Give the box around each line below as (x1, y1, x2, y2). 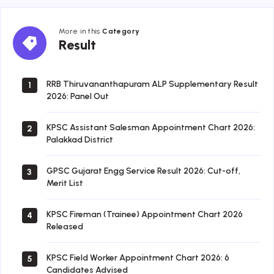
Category (102, 26, 140, 35)
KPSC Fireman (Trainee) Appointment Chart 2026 (46, 209, 243, 220)
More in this (59, 26, 103, 35)
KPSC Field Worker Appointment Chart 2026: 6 (46, 252, 229, 263)
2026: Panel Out (46, 91, 109, 102)
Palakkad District (46, 134, 113, 145)
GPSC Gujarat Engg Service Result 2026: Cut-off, (46, 165, 240, 176)
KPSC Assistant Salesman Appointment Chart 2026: (46, 122, 255, 133)
